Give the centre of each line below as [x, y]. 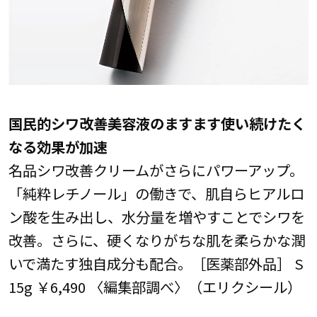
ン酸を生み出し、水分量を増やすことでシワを [156, 217]
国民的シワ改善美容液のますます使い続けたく [157, 123]
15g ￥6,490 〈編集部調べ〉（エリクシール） [155, 287]
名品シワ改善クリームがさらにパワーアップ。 [156, 170]
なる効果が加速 [58, 147]
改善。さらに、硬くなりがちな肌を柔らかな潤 [156, 240]
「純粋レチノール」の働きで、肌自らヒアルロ [156, 194]
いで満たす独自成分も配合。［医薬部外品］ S [156, 264]
